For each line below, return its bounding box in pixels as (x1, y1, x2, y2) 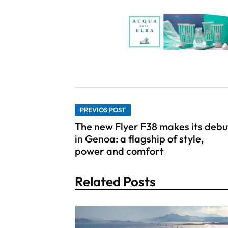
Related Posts (75, 173, 156, 190)
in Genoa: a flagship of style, (75, 132, 204, 145)
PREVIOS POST (80, 105, 126, 114)
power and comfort (75, 144, 164, 157)
